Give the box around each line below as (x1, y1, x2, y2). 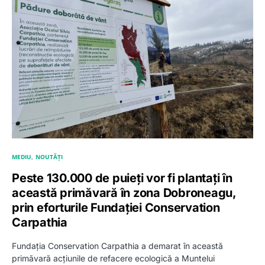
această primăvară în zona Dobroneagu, (12, 185, 236, 200)
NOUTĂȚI (35, 152, 63, 161)
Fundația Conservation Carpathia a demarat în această (12, 240, 223, 251)
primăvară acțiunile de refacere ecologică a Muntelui (12, 253, 215, 263)
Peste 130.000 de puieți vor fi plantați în (12, 170, 232, 185)
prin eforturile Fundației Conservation (12, 200, 220, 215)
